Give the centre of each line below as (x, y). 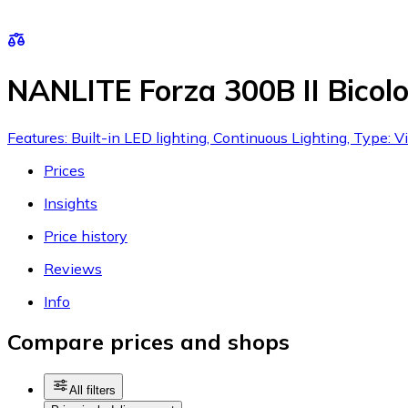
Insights (71, 203)
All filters (92, 391)
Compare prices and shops (148, 342)
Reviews (73, 268)
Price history (86, 235)
